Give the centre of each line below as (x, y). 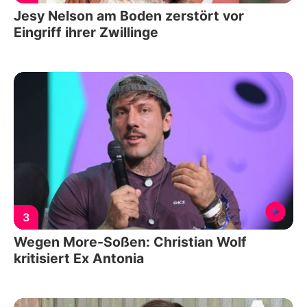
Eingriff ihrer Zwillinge (86, 33)
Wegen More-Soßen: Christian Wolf (130, 242)
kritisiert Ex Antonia (79, 258)
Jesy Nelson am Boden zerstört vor (129, 16)
